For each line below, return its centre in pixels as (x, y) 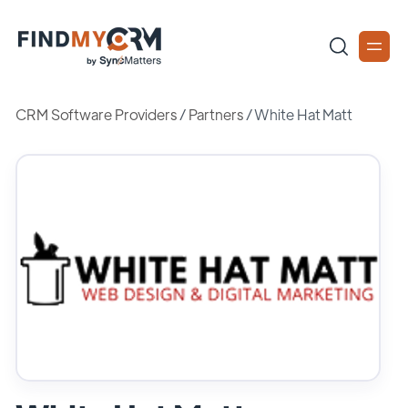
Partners (215, 114)
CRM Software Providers (96, 114)
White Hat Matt (304, 114)
